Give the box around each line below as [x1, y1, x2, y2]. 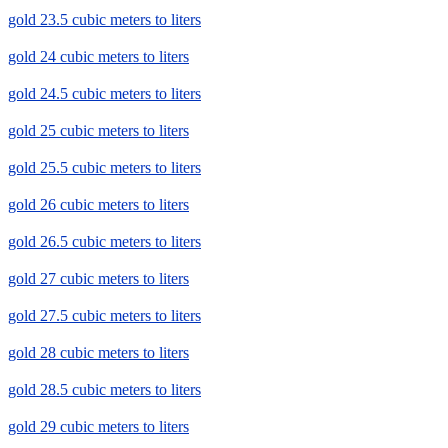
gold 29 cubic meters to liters [8, 418, 189, 436]
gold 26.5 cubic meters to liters [8, 233, 201, 251]
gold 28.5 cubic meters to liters [8, 381, 201, 399]
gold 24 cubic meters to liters [8, 48, 189, 66]
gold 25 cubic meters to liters [8, 122, 189, 140]
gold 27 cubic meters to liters [8, 270, 189, 288]
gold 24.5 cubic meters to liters [8, 85, 201, 103]
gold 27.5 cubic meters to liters [8, 307, 201, 325]
